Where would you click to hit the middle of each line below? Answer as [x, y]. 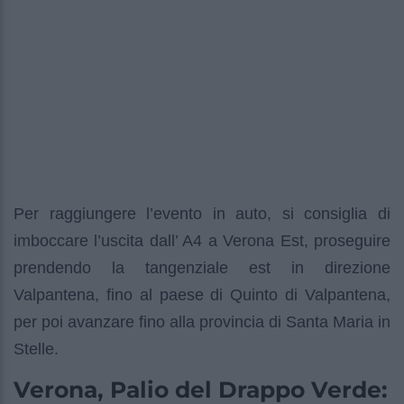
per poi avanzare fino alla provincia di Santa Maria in [202, 322]
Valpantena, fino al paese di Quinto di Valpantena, [202, 295]
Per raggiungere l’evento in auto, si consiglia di [202, 214]
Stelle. [36, 349]
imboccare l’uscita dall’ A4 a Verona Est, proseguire [202, 241]
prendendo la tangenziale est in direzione [202, 268]
